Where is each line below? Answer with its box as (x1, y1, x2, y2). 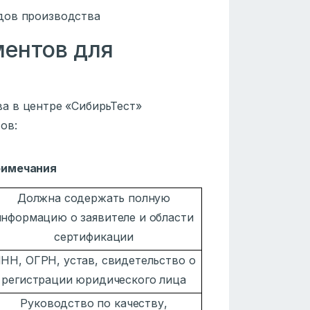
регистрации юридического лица (1, 272, 186, 286)
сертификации (53, 229, 134, 244)
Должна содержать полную (17, 190, 171, 205)
